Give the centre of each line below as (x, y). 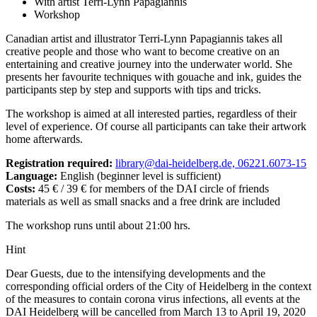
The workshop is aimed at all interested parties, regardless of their (151, 113)
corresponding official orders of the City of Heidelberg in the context (158, 286)
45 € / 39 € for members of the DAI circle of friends (152, 188)
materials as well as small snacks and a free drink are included (143, 201)
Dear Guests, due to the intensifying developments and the (136, 273)
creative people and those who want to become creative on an (143, 51)
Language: (33, 175)
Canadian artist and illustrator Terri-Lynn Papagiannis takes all (144, 38)
